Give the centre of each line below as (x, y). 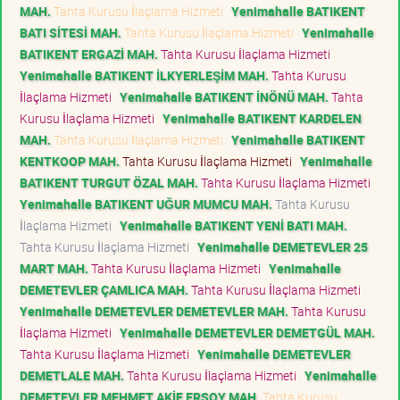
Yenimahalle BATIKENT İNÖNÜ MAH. (224, 96)
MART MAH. (54, 268)
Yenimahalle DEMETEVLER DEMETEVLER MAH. (154, 311)
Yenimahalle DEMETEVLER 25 (283, 246)
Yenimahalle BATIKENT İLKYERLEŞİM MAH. (144, 75)
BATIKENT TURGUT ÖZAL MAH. (109, 182)
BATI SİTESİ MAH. (71, 32)
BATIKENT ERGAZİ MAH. (89, 54)
